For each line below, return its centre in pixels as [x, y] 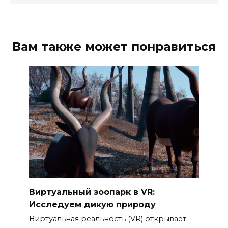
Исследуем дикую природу [92, 204]
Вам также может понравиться [114, 47]
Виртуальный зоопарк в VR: [92, 192]
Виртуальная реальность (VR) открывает [107, 219]
